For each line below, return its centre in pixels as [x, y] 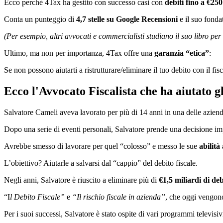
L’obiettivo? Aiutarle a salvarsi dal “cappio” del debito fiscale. [102, 163]
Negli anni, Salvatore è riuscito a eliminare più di [81, 180]
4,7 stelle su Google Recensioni [127, 19]
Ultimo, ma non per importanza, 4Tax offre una [79, 53]
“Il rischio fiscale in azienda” [119, 197]
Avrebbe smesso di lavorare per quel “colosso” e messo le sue [102, 146]
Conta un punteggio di [40, 19]
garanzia [169, 53]
